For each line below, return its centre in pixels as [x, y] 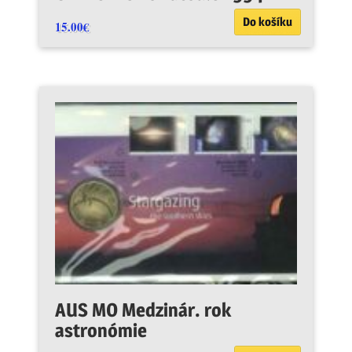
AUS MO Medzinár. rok [143, 310]
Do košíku [268, 22]
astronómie [101, 331]
